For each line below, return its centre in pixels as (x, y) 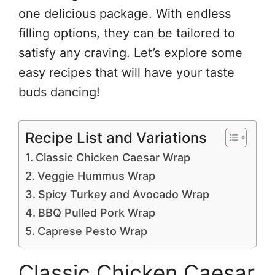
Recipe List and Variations (116, 137)
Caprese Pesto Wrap (92, 231)
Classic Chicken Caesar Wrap (113, 157)
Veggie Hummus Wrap (96, 176)
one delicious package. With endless (125, 14)
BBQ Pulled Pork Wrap (96, 213)
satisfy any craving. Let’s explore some (130, 53)
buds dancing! (59, 92)
